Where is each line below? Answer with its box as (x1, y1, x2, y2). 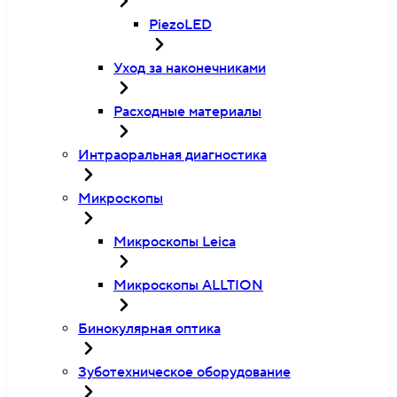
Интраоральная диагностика (78, 146, 267, 164)
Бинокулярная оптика (78, 320, 221, 338)
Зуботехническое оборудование (78, 363, 291, 381)
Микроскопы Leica (113, 233, 236, 251)
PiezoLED (149, 16, 212, 34)
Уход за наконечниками (113, 59, 266, 77)
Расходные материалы (113, 103, 261, 121)
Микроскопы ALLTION (113, 276, 263, 294)
